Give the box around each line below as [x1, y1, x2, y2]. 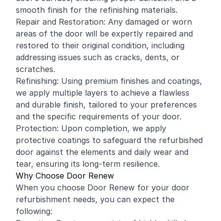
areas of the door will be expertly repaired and [16, 29, 193, 38]
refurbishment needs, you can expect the [16, 194, 175, 204]
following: [16, 206, 52, 216]
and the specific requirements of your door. [16, 111, 182, 121]
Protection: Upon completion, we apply [16, 123, 166, 133]
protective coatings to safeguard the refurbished [16, 135, 203, 145]
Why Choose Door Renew [16, 171, 114, 181]
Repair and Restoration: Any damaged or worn [16, 17, 192, 27]
